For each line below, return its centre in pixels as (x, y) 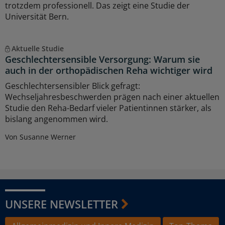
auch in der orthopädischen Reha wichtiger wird (109, 70)
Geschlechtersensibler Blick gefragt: (73, 86)
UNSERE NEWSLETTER (62, 204)
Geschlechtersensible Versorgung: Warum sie (102, 59)
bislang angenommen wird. (57, 119)
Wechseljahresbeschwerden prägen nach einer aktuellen (112, 97)
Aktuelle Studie (37, 48)
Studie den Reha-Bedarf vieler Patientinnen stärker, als (108, 108)
